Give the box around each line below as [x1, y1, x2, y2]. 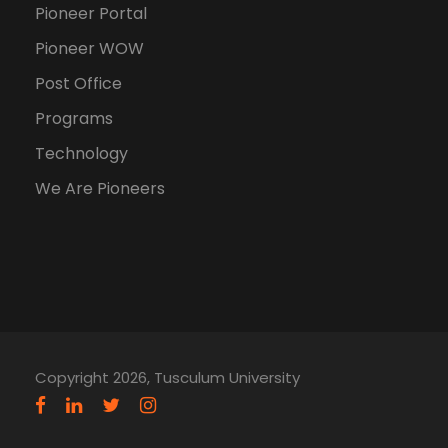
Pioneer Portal [35, 2, 147, 26]
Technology [35, 142, 128, 166]
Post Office [35, 72, 122, 96]
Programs [35, 107, 113, 131]
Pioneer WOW [35, 37, 144, 61]
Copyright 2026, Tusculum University [35, 367, 300, 389]
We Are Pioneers [35, 177, 165, 201]
